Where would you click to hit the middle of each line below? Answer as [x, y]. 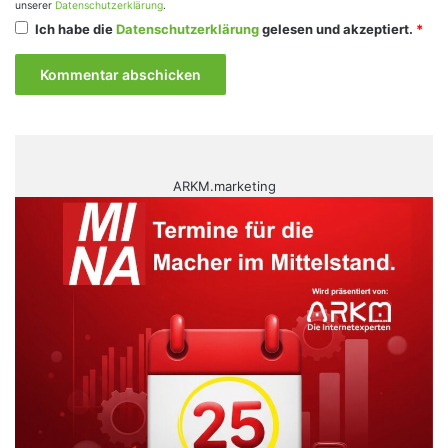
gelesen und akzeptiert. [337, 28]
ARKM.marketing [224, 185]
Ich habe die [75, 28]
